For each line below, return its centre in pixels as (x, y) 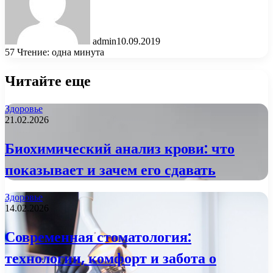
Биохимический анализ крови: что (120, 148)
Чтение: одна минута (61, 52)
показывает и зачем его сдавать (110, 169)
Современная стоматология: (98, 237)
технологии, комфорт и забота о (111, 258)
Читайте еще (48, 80)
